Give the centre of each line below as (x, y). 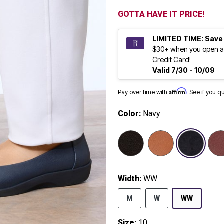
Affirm (178, 91)
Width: (131, 179)
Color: (130, 114)
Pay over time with (143, 92)
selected (163, 136)
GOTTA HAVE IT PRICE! (161, 14)
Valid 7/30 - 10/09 (184, 70)
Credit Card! (172, 60)
